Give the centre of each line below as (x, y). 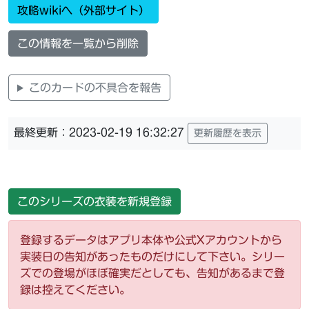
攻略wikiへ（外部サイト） (83, 10)
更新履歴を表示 (228, 133)
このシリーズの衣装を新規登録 (94, 201)
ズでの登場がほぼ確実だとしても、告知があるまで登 (152, 273)
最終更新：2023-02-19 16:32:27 (101, 133)
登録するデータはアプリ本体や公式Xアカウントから (151, 240)
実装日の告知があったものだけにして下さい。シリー (152, 257)
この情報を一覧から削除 (78, 43)
